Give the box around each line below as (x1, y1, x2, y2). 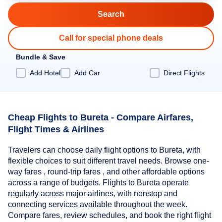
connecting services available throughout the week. (8, 200, 187, 209)
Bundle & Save (16, 53, 65, 61)
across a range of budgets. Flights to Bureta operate (8, 178, 189, 187)
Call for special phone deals (59, 34, 163, 42)
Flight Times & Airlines (8, 124, 104, 134)
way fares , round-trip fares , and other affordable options (8, 167, 205, 176)
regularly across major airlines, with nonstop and (8, 189, 177, 198)
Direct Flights (164, 68, 205, 77)
